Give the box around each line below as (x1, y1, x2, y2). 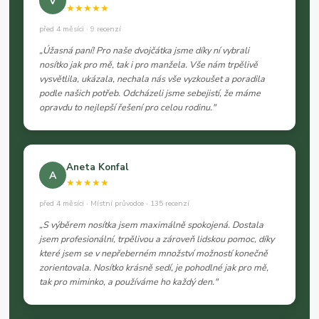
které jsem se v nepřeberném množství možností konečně (39, 247, 268, 260)
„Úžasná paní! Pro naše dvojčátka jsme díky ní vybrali (39, 44, 250, 57)
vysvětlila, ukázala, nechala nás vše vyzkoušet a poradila (39, 73, 266, 85)
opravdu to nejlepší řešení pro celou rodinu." (39, 101, 216, 114)
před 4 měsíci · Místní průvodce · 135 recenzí (39, 198, 190, 209)
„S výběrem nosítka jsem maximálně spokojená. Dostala (39, 219, 264, 231)
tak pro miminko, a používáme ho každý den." (39, 276, 219, 288)
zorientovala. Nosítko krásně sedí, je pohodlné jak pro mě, (39, 261, 269, 274)
